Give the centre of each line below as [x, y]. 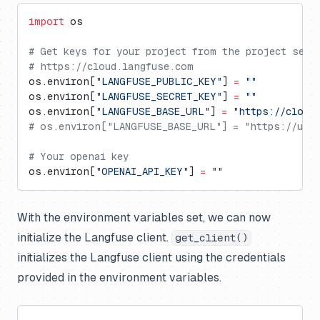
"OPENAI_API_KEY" [142, 171]
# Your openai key [79, 156]
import [46, 21]
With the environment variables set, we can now [144, 217]
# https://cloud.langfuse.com [111, 66]
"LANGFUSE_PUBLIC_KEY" [159, 81]
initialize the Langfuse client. [94, 237]
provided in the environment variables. [119, 277]
